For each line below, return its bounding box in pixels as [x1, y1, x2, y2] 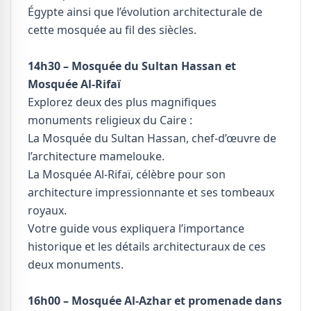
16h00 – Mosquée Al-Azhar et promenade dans [28, 293, 282, 309]
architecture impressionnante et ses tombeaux [28, 185, 274, 201]
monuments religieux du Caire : [28, 112, 192, 128]
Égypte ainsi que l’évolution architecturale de [28, 4, 262, 20]
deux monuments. [28, 257, 124, 273]
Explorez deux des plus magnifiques [28, 94, 217, 110]
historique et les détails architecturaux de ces [28, 239, 266, 255]
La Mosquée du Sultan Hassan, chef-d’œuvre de [28, 131, 276, 146]
